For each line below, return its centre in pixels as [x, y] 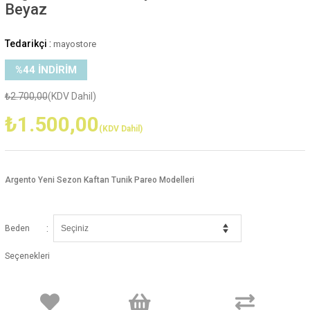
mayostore [74, 44]
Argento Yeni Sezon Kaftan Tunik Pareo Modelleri [99, 180]
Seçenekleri [27, 256]
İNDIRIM [56, 70]
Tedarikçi [26, 43]
